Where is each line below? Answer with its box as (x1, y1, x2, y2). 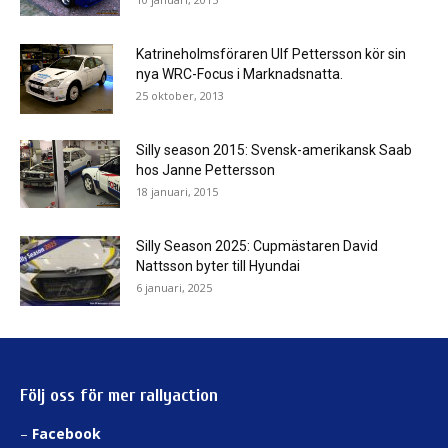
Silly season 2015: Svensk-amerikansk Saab (136, 142, 412, 159)
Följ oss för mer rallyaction (20, 385, 218, 407)
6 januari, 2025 (136, 280, 212, 296)
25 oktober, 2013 (136, 88, 224, 104)
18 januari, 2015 (136, 184, 218, 200)
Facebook (32, 424, 101, 444)
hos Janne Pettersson (136, 162, 275, 179)
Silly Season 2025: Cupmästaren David (136, 238, 378, 255)
